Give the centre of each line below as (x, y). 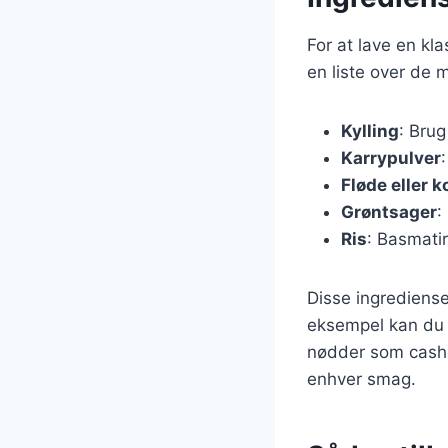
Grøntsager (389, 211)
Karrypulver (391, 157)
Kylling (370, 130)
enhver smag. (361, 378)
